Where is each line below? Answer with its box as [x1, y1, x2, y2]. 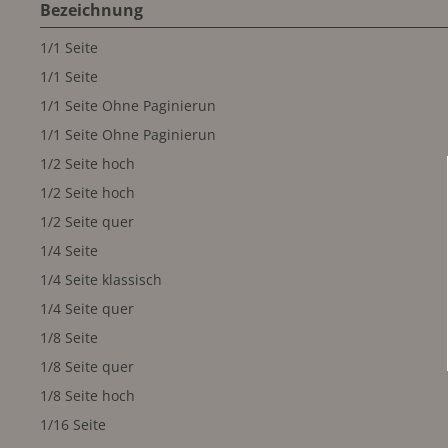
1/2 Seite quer [39, 211, 134, 231]
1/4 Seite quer [39, 298, 134, 318]
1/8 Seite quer [39, 356, 134, 376]
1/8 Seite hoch [39, 385, 135, 405]
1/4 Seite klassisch [39, 269, 162, 289]
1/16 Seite [39, 414, 106, 434]
